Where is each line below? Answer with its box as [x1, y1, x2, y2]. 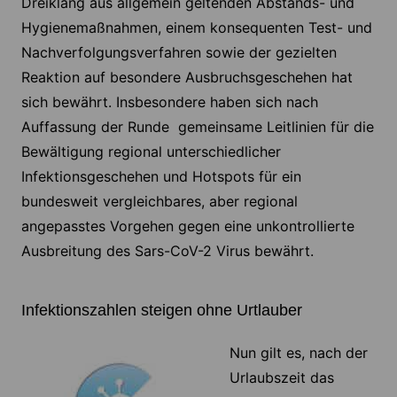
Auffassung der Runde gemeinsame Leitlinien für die [20, 118, 374, 136]
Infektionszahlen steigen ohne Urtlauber [20, 301, 302, 320]
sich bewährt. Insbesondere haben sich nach [20, 93, 318, 112]
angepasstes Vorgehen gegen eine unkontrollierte [20, 217, 354, 236]
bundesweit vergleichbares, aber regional [20, 192, 298, 211]
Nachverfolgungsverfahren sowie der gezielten [20, 43, 337, 62]
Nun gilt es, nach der [229, 344, 368, 362]
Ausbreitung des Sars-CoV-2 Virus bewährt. [20, 242, 314, 261]
